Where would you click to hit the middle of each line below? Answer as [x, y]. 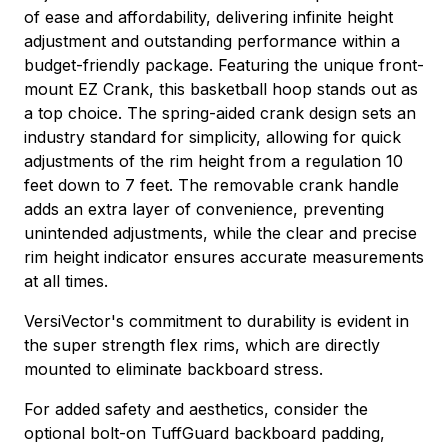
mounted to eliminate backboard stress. [173, 368]
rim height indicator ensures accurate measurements [224, 256]
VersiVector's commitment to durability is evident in [216, 320]
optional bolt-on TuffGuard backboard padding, [204, 432]
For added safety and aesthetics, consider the [196, 408]
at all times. [66, 280]
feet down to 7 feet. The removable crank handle [211, 184]
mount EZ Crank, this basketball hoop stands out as [221, 88]
